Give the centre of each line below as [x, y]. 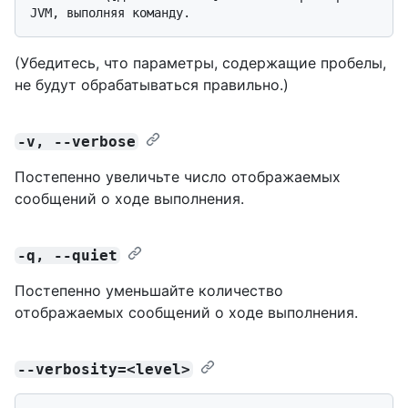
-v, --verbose [77, 141]
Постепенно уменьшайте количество [149, 290]
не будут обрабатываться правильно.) [152, 84]
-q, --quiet [68, 255]
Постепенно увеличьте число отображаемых [178, 176]
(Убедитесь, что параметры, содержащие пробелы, [200, 62]
